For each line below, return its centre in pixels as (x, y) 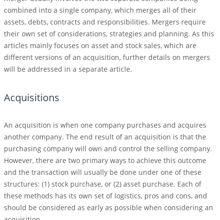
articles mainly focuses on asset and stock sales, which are (100, 46)
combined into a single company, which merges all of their (100, 10)
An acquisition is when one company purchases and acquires (105, 125)
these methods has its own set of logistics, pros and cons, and (106, 196)
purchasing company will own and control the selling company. (108, 149)
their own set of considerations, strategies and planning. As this (109, 34)
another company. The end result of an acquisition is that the (105, 137)
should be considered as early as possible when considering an (109, 208)
